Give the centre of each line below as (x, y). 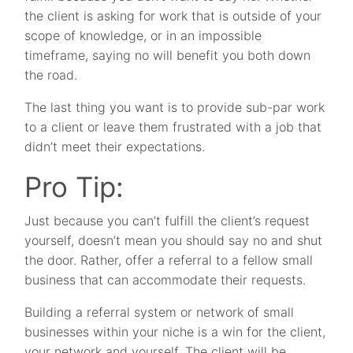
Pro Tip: (74, 187)
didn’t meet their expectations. (115, 147)
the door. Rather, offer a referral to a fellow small (169, 260)
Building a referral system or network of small (160, 312)
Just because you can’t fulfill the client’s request (167, 221)
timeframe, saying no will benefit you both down (168, 55)
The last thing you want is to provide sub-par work (175, 107)
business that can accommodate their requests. (165, 280)
